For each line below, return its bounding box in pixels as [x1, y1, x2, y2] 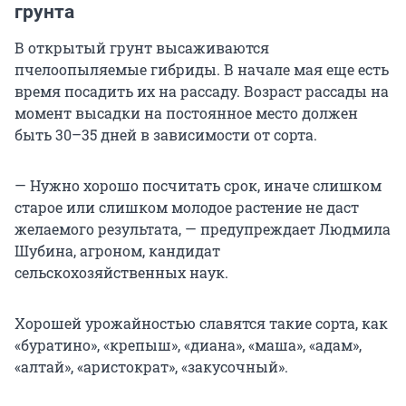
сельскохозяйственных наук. [14, 263, 228, 283]
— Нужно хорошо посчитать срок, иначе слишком [14, 176, 382, 196]
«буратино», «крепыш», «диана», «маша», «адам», [14, 335, 362, 355]
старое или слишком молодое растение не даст [14, 198, 359, 217]
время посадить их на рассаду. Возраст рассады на [14, 82, 389, 101]
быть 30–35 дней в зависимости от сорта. [14, 125, 317, 145]
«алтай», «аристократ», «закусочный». [14, 357, 288, 377]
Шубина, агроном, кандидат [14, 241, 220, 261]
